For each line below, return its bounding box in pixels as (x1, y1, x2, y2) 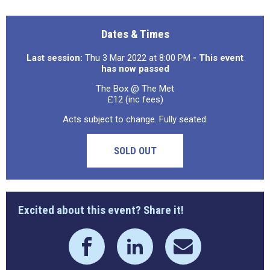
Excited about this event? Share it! (18, 203, 184, 217)
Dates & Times (101, 27, 169, 41)
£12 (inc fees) (107, 94, 163, 105)
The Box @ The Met (96, 83, 174, 94)
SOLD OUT (113, 145, 157, 157)
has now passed (101, 63, 169, 74)
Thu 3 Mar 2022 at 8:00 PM (83, 52, 193, 63)
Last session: (27, 52, 83, 63)
